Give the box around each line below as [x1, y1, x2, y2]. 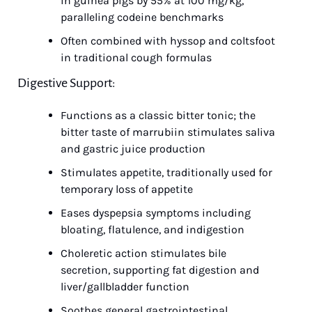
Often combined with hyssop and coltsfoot [61, 34, 275, 47]
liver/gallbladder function [61, 280, 189, 293]
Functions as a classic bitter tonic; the [61, 109, 256, 122]
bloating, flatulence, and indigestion [61, 223, 244, 236]
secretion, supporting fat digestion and [61, 263, 259, 276]
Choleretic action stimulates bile [61, 247, 226, 260]
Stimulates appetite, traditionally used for [61, 166, 272, 179]
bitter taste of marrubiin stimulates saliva [61, 125, 275, 139]
